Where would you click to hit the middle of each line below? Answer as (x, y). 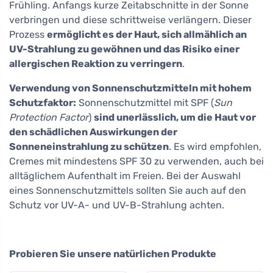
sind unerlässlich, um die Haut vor (175, 117)
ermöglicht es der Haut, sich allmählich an (147, 34)
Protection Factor (49, 117)
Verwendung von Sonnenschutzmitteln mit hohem (130, 88)
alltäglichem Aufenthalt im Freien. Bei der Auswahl (125, 175)
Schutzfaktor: (43, 102)
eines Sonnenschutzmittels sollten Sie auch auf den (128, 190)
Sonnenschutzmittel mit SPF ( (145, 102)
